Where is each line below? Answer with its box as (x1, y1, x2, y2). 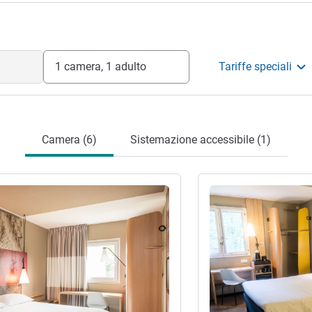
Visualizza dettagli (209, 185, 288, 196)
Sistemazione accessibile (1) (130, 133, 271, 146)
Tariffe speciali (219, 60, 292, 73)
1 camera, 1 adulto (54, 60, 146, 73)
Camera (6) (41, 133, 97, 146)
